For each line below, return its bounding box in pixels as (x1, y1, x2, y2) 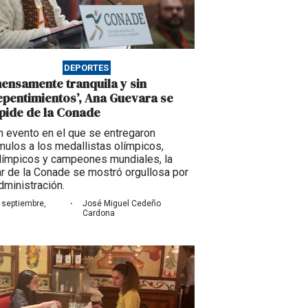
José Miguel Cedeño (82, 198, 161, 208)
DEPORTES (64, 62, 109, 73)
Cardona (82, 208, 115, 218)
